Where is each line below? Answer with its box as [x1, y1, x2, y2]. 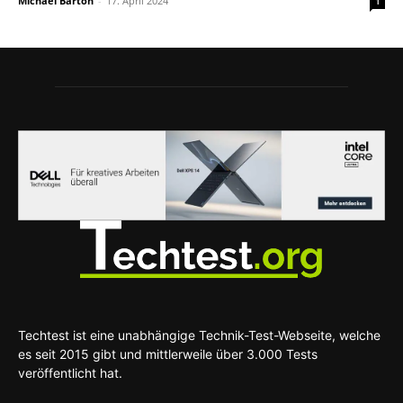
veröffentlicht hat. [18, 364, 122, 381]
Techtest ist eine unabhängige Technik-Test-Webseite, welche [18, 327, 381, 343]
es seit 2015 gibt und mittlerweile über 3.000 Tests [18, 345, 318, 362]
